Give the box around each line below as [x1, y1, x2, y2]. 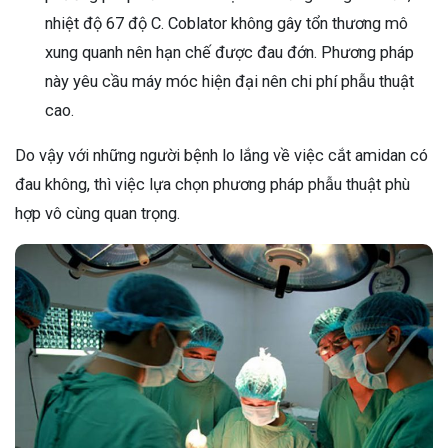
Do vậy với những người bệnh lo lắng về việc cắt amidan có [15, 146, 428, 166]
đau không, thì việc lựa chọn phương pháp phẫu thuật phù [15, 175, 410, 195]
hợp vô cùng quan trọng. [15, 204, 180, 224]
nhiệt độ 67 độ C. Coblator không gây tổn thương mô [45, 14, 408, 34]
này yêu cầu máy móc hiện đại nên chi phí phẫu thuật [45, 72, 414, 92]
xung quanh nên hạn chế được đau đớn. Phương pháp [45, 43, 414, 63]
